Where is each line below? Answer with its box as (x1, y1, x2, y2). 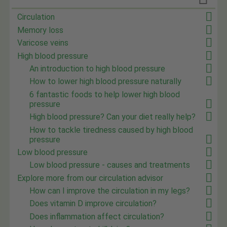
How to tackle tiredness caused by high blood (29, 125, 194, 135)
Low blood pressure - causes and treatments (29, 160, 191, 170)
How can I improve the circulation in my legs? (29, 186, 191, 196)
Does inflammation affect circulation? (29, 211, 165, 221)
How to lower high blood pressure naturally (29, 77, 182, 87)
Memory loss (17, 25, 64, 35)
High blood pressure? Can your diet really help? (29, 112, 196, 122)
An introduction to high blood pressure (29, 63, 166, 73)
